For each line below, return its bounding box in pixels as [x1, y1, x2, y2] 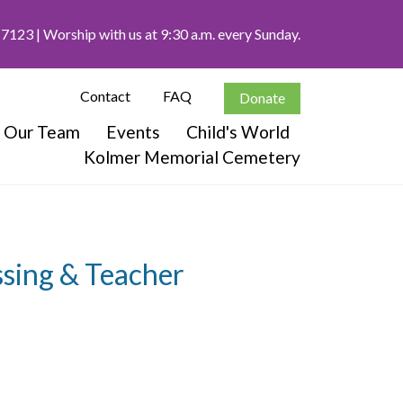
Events [106, 121, 160, 142]
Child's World [186, 121, 290, 142]
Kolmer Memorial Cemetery [84, 146, 300, 167]
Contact [80, 87, 130, 105]
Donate [239, 89, 285, 107]
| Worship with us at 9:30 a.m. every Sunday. [33, 24, 300, 42]
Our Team [4, 121, 80, 142]
